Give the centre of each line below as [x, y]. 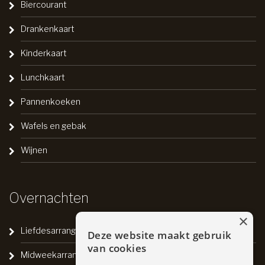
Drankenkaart [48, 28]
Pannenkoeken [51, 101]
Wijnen [34, 150]
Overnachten [49, 198]
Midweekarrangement [64, 254]
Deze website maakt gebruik [160, 235]
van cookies [117, 248]
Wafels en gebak [54, 125]
